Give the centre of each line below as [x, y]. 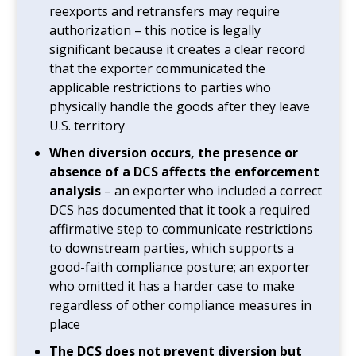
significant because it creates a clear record [178, 49]
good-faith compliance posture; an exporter [180, 267]
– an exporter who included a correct [212, 190]
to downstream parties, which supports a [172, 248]
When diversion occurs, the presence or [174, 152]
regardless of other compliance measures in [181, 305]
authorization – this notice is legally [155, 30]
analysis [75, 190]
